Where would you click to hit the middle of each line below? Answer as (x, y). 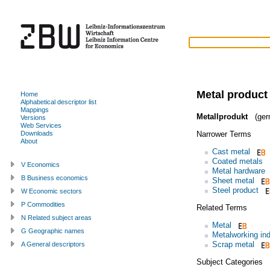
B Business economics (55, 177)
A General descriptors (53, 244)
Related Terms (221, 207)
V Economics (40, 164)
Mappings (35, 109)
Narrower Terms (224, 134)
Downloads (37, 133)
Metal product (232, 94)
